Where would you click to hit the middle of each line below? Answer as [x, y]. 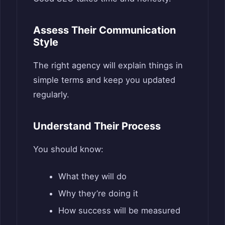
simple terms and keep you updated [104, 80]
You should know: [68, 149]
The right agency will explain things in [108, 66]
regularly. [51, 95]
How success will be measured [119, 211]
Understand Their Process [97, 126]
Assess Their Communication [104, 30]
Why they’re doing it [98, 194]
